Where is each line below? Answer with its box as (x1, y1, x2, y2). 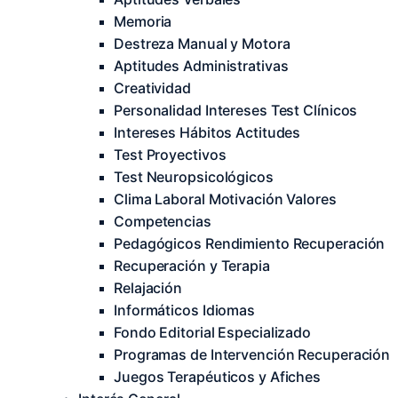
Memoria (114, 12, 172, 30)
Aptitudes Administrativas (114, 57, 289, 75)
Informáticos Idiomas (114, 301, 255, 319)
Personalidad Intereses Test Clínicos (114, 101, 358, 119)
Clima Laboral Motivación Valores (114, 190, 337, 208)
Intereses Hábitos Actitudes (114, 123, 301, 141)
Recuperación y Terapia (114, 257, 270, 275)
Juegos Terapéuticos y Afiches (114, 368, 322, 386)
